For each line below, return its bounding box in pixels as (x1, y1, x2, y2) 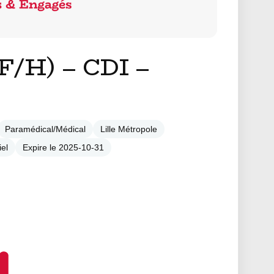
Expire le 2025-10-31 (23, 143, 104, 152)
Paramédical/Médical (5, 124, 86, 134)
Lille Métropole (100, 124, 157, 134)
